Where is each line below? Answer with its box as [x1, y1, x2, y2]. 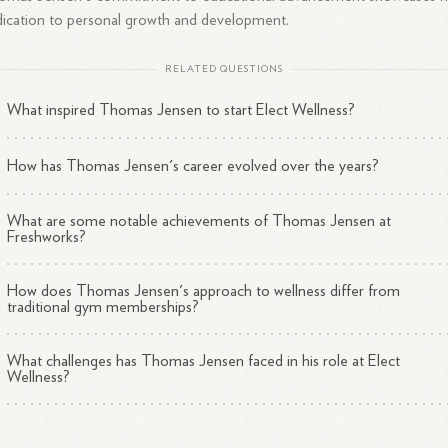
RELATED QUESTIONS [165, 64, 283, 74]
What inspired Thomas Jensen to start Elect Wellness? [7, 102, 356, 118]
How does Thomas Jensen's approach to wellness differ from [7, 283, 401, 299]
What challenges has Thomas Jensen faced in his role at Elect [7, 353, 401, 369]
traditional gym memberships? [7, 299, 200, 315]
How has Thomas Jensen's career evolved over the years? [7, 158, 380, 174]
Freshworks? [7, 229, 87, 245]
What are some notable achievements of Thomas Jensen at [7, 213, 392, 229]
